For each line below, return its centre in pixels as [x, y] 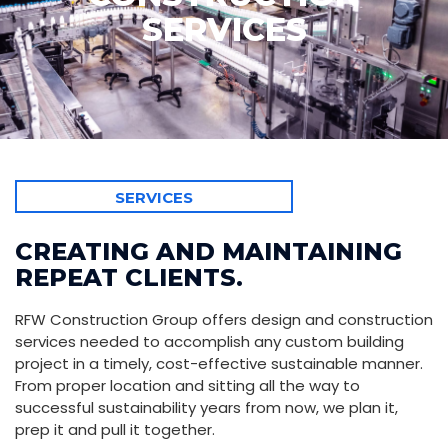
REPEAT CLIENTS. [129, 278]
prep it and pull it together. [115, 430]
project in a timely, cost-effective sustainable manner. [221, 364]
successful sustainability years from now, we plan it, [206, 408]
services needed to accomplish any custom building [209, 342]
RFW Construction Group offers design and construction [224, 320]
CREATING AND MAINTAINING [208, 252]
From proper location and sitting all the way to [187, 386]
